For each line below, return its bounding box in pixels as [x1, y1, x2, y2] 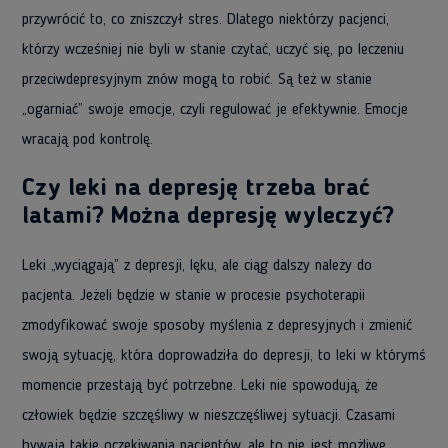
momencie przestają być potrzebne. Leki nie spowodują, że [22, 378, 378, 394]
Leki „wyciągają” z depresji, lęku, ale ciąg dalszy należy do [22, 258, 372, 274]
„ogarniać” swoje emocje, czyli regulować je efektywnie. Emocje [22, 102, 408, 118]
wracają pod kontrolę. [22, 132, 153, 148]
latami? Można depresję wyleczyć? [22, 205, 394, 229]
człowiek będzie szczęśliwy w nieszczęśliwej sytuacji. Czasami [22, 408, 395, 424]
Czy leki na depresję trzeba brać [22, 177, 370, 201]
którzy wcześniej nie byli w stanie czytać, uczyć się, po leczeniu [22, 42, 404, 58]
